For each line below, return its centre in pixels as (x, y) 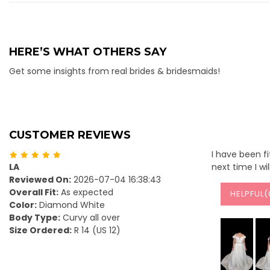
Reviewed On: (40, 180)
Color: (23, 205)
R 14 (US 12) (96, 230)
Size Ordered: (40, 230)
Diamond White (71, 205)
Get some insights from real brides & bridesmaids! (115, 71)
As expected (86, 192)
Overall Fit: (34, 192)
